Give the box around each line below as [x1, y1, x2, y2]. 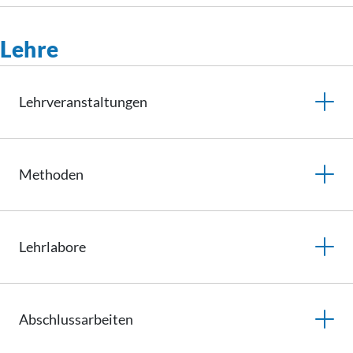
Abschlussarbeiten [19, 310, 133, 328]
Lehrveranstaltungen [19, 92, 147, 110]
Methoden [19, 165, 84, 183]
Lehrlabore [19, 237, 86, 255]
